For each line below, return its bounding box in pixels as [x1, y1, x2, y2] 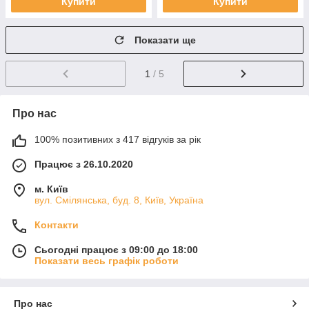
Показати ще [134, 34, 196, 46]
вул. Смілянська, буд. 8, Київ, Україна [34, 194, 203, 206]
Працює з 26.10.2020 [34, 158, 133, 170]
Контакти [34, 219, 79, 230]
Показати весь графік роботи [34, 255, 179, 266]
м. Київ [34, 183, 68, 195]
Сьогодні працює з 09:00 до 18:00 [34, 243, 198, 255]
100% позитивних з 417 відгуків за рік [34, 133, 201, 145]
